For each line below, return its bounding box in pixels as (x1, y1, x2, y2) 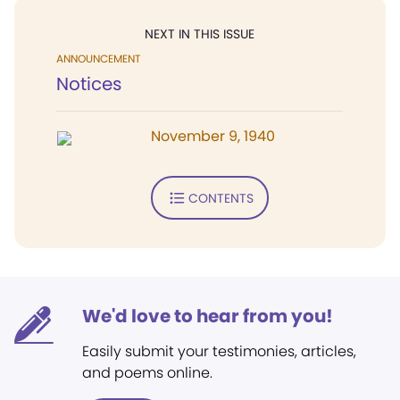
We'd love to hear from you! (82, 304, 333, 329)
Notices (56, 71, 121, 96)
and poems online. (82, 362, 212, 383)
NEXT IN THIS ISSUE (145, 25, 254, 43)
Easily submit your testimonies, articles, (82, 341, 356, 362)
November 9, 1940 (151, 126, 275, 146)
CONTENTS (187, 188, 254, 207)
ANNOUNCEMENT (56, 51, 140, 66)
